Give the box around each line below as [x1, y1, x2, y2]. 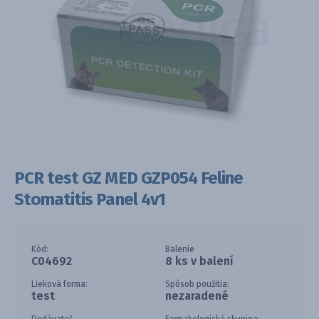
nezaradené [165, 289, 229, 303]
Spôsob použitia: [165, 279, 229, 290]
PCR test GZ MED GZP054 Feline [14, 168, 244, 189]
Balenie [165, 244, 194, 255]
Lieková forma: [31, 279, 88, 290]
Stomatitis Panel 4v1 [14, 189, 165, 210]
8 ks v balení [165, 254, 234, 268]
